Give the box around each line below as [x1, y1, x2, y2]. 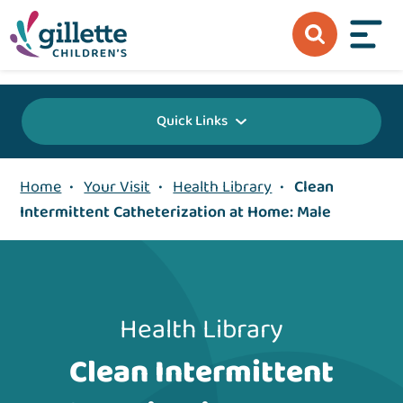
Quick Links [157, 110, 228, 133]
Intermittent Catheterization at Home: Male [20, 200, 332, 226]
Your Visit [84, 175, 151, 201]
